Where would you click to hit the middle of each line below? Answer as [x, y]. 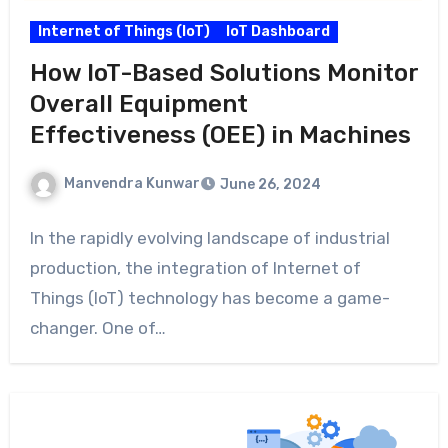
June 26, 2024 [270, 184]
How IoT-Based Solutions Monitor [223, 73]
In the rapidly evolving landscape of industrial [209, 237]
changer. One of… [97, 327]
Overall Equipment [138, 104]
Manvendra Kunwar [131, 183]
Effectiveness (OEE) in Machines [220, 135]
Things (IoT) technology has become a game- [209, 297]
